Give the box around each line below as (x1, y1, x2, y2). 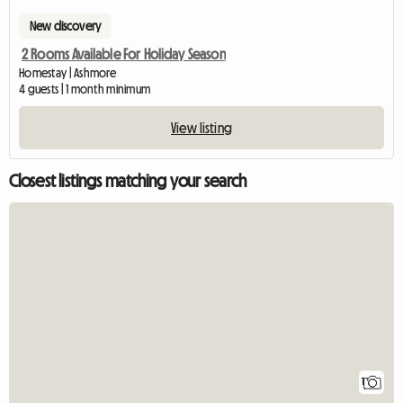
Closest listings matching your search (9, 171, 246, 190)
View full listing (289, 238, 369, 254)
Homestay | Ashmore (19, 66, 117, 79)
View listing (171, 120, 232, 135)
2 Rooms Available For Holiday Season (22, 46, 226, 61)
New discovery (30, 19, 102, 32)
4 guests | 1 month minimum (19, 82, 151, 95)
